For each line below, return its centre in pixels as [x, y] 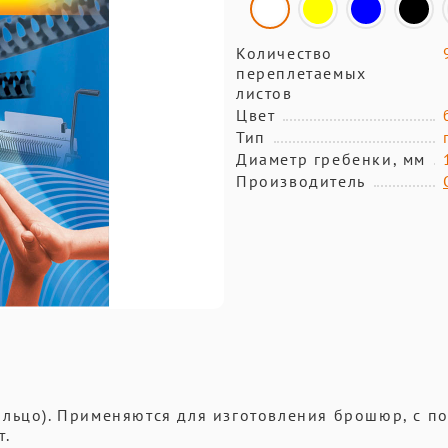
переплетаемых [301, 73]
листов [264, 93]
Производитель [301, 181]
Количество [284, 53]
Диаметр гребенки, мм [331, 159]
